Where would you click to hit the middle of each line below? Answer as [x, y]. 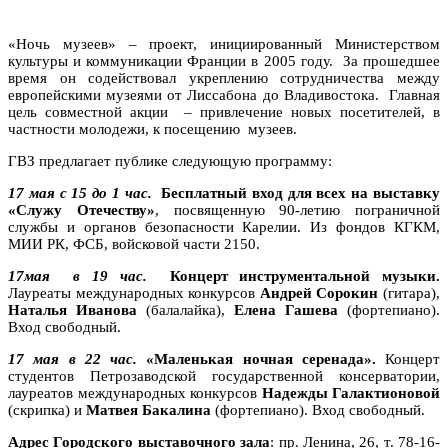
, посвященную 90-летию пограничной [297, 209]
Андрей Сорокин [319, 292]
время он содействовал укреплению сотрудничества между [224, 77]
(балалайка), [185, 309]
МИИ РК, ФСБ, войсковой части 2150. [134, 243]
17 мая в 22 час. [72, 358]
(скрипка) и [47, 409]
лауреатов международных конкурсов [135, 392]
